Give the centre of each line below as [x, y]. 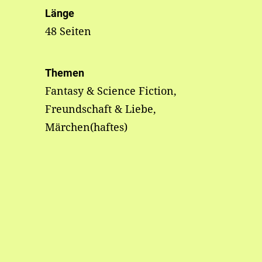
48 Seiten [68, 31]
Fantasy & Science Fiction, [111, 91]
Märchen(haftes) [86, 127]
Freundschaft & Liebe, [100, 109]
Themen [64, 73]
